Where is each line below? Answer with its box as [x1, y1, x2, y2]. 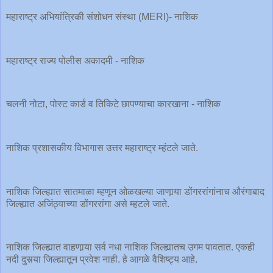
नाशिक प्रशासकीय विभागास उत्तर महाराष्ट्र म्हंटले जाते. [6, 143, 200, 154]
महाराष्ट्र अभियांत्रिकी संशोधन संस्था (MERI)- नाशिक [6, 12, 200, 23]
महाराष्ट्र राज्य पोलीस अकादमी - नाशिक [6, 55, 147, 66]
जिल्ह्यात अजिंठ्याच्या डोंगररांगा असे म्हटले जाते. [6, 198, 169, 209]
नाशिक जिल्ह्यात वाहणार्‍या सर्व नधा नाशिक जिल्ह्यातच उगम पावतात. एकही [6, 242, 255, 253]
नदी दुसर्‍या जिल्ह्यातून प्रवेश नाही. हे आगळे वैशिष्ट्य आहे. [6, 254, 200, 265]
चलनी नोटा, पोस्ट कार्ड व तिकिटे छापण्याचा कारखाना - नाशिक [6, 99, 223, 110]
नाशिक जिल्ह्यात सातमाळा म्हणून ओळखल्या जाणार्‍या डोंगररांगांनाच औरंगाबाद [6, 186, 264, 197]
